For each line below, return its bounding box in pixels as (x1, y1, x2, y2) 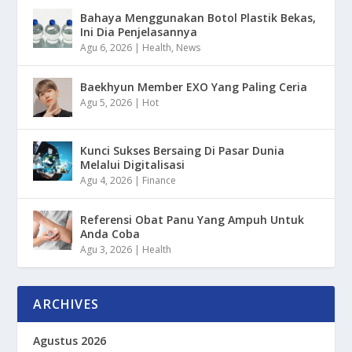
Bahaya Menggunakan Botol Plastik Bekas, (80, 9, 317, 25)
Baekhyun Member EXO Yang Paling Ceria (80, 79, 308, 94)
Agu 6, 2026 (80, 40, 133, 54)
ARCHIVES (33, 295, 100, 313)
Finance (142, 173, 177, 187)
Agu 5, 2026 (80, 95, 133, 109)
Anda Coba (80, 225, 141, 241)
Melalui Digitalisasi (80, 156, 185, 172)
